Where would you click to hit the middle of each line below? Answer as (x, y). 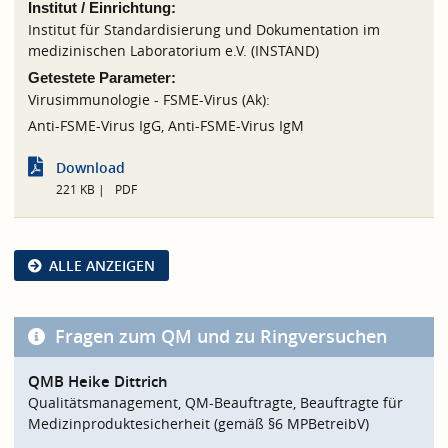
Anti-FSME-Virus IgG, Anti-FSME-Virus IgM (166, 125)
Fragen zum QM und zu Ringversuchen (219, 337)
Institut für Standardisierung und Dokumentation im (204, 30)
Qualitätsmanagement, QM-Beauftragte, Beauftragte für (215, 403)
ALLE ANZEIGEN (102, 265)
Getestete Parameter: (102, 77)
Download (90, 167)
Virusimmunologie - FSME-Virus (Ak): (149, 99)
